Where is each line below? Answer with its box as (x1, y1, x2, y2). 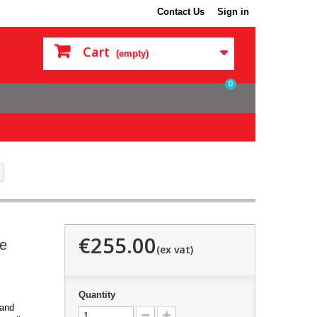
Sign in (217, 6, 249, 17)
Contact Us (157, 6, 204, 17)
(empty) (116, 48, 149, 59)
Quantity (78, 289, 115, 300)
